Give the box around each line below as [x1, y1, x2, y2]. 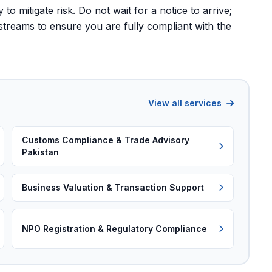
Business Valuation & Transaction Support [22, 182, 205, 192]
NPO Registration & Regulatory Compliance [22, 223, 208, 234]
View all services [148, 98, 224, 108]
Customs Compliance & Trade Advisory [22, 135, 190, 145]
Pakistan [22, 147, 59, 157]
